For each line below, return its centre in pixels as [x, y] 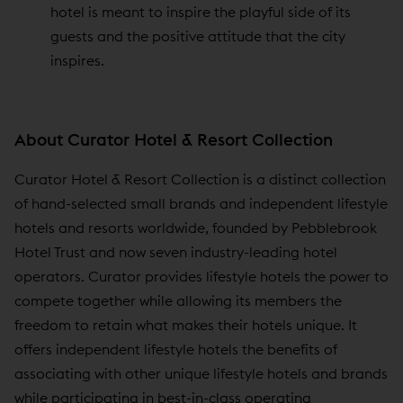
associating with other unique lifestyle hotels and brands [201, 373]
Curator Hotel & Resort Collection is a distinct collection [200, 179]
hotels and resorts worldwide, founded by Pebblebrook [196, 227]
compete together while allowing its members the [178, 300]
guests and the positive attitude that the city [198, 36]
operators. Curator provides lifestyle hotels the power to [201, 276]
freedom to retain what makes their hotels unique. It [186, 324]
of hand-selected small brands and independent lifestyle [201, 203]
